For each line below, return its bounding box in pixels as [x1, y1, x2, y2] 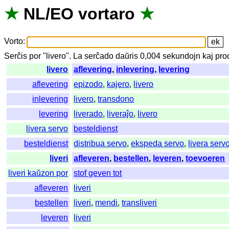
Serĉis [4, 52, 28, 61]
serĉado [84, 52, 114, 61]
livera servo [26, 124, 68, 133]
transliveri [122, 198, 157, 208]
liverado [74, 109, 103, 119]
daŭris [116, 52, 139, 61]
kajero [107, 80, 130, 89]
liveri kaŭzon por [8, 169, 68, 178]
